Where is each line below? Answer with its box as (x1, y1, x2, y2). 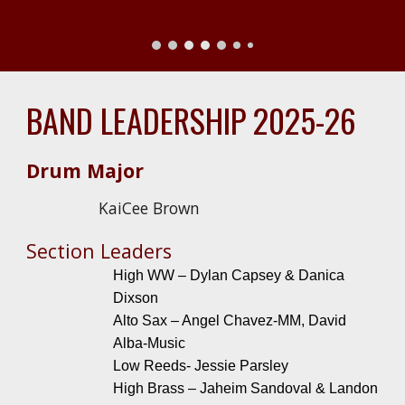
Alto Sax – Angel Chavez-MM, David (113, 313, 347, 328)
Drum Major (26, 157, 150, 184)
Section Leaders (26, 238, 173, 264)
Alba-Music (113, 335, 186, 351)
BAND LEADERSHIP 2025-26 (26, 96, 357, 144)
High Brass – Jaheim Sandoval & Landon (113, 381, 379, 396)
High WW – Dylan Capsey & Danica (113, 268, 345, 283)
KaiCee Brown (99, 197, 201, 219)
